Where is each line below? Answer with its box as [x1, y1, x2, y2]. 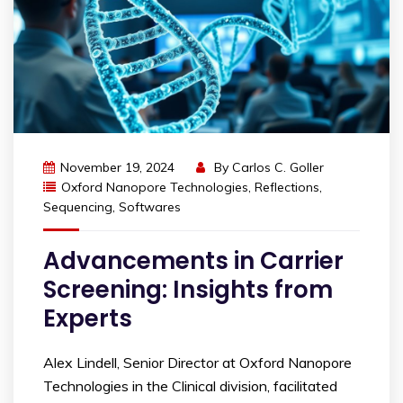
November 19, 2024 [60, 158, 175, 175]
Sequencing [43, 198, 112, 215]
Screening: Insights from [43, 273, 333, 306]
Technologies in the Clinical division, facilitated [43, 376, 337, 395]
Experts [43, 301, 132, 335]
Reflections [255, 178, 319, 195]
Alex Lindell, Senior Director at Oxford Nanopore [43, 353, 352, 372]
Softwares [119, 198, 181, 215]
